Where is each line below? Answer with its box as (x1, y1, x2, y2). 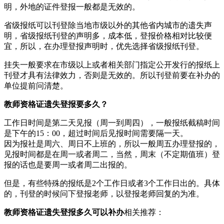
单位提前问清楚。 (4, 81, 68, 90)
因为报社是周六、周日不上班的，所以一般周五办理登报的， (4, 139, 220, 148)
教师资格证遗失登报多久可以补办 (4, 207, 124, 216)
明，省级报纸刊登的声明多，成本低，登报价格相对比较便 (4, 31, 212, 40)
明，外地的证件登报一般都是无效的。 (4, 2, 140, 11)
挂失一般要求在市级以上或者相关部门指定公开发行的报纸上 (4, 60, 220, 69)
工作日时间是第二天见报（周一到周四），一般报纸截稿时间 (4, 118, 220, 127)
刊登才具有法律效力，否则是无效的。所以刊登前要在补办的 (4, 70, 220, 79)
